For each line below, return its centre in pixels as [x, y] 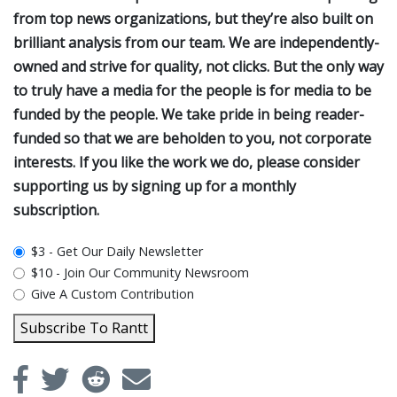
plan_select [67, 253]
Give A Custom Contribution [113, 294]
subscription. [56, 210]
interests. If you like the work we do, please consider [187, 163]
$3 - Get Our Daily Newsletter [117, 252]
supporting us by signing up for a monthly [155, 187]
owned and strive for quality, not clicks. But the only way [198, 67]
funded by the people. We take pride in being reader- [189, 115]
